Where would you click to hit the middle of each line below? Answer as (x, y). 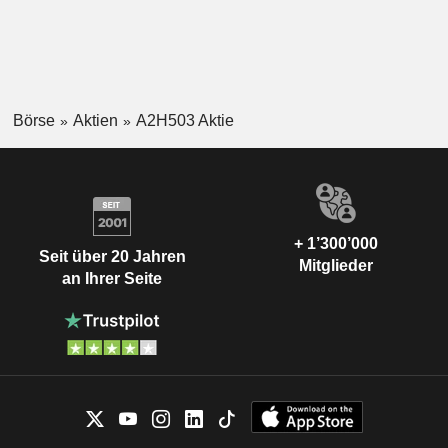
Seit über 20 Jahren (112, 256)
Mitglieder (336, 266)
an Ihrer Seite (112, 278)
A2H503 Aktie (184, 120)
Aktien (95, 120)
